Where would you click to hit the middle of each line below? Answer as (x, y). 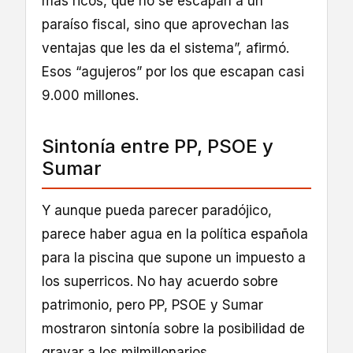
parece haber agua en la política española (175, 234)
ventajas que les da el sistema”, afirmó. (165, 48)
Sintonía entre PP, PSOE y (158, 146)
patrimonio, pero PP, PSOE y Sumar (152, 305)
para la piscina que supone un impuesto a (174, 257)
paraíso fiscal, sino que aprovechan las (165, 24)
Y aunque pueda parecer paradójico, (157, 210)
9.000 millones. (90, 95)
